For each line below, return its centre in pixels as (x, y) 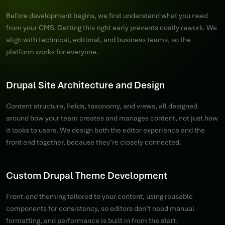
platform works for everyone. (52, 52)
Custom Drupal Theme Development (87, 176)
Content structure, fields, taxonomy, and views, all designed (102, 106)
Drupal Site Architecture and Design (85, 85)
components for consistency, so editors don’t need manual (100, 208)
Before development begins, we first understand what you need (107, 16)
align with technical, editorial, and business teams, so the (98, 40)
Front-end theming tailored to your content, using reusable (99, 196)
